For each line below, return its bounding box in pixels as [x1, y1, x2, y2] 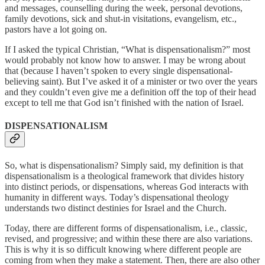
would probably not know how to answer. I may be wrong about [5, 54, 245, 65]
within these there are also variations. [115, 233, 253, 244]
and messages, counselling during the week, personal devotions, [5, 2, 243, 13]
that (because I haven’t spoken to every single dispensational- [5, 65, 232, 76]
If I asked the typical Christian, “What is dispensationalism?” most [5, 44, 250, 54]
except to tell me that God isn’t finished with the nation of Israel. [5, 97, 244, 108]
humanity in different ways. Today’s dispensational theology [5, 192, 229, 202]
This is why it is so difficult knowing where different [5, 244, 203, 254]
